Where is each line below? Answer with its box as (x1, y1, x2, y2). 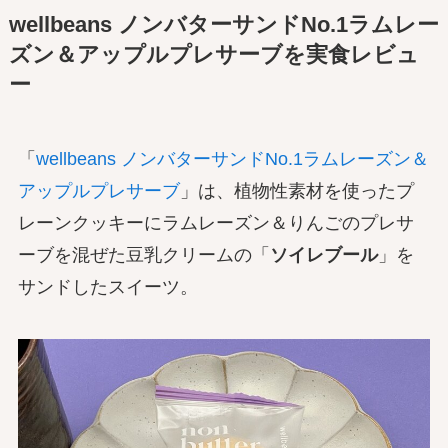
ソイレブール (269, 245, 378, 266)
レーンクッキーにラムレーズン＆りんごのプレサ (17, 213, 414, 234)
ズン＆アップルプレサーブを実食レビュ (8, 43, 419, 68)
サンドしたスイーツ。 (17, 277, 198, 298)
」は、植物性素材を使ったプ (179, 181, 414, 202)
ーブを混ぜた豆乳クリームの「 (17, 245, 270, 266)
